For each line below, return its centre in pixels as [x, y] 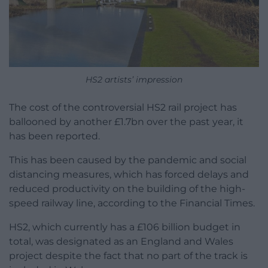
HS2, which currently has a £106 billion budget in [125, 227]
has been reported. [54, 136]
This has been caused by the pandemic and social [128, 160]
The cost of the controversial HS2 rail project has [123, 108]
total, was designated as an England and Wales [121, 242]
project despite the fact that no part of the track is [128, 256]
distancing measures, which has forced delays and [129, 175]
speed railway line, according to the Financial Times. [132, 203]
